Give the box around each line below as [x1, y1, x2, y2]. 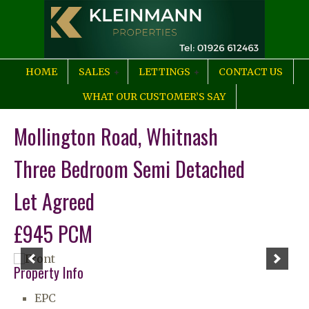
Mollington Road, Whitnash [14, 121, 218, 152]
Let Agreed [14, 186, 94, 217]
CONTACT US [219, 66, 283, 78]
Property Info [14, 262, 83, 283]
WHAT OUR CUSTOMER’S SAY [83, 90, 226, 103]
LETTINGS [139, 66, 190, 78]
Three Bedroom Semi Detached [14, 153, 245, 184]
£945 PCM [14, 218, 92, 249]
